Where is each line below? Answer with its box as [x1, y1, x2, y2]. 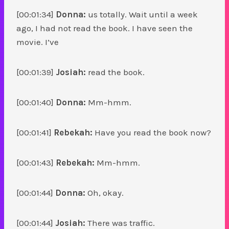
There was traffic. [85, 217, 157, 228]
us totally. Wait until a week [86, 9, 198, 19]
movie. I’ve [16, 36, 61, 47]
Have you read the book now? [93, 127, 211, 138]
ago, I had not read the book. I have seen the [16, 22, 193, 33]
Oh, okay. [85, 187, 126, 198]
